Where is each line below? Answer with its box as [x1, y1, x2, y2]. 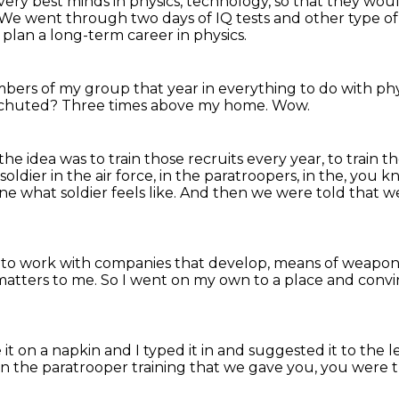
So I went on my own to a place [101, 272, 327, 289]
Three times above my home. [61, 97, 272, 114]
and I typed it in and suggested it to [104, 342, 360, 359]
